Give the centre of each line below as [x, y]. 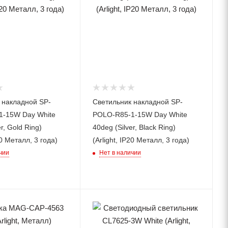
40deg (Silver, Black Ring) [134, 127]
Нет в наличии [120, 152]
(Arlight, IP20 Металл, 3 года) [141, 140]
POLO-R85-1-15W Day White [140, 114]
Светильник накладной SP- [138, 102]
